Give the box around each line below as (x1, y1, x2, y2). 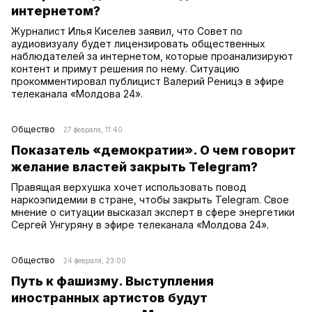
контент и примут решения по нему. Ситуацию (11, 62, 240, 75)
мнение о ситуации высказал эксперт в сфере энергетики (11, 205, 295, 218)
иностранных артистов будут (11, 290, 208, 305)
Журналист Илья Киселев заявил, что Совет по (11, 24, 242, 37)
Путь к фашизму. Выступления (11, 273, 214, 288)
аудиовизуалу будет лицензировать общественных (11, 37, 265, 49)
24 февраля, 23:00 (63, 256, 126, 265)
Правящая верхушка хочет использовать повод (11, 180, 247, 193)
